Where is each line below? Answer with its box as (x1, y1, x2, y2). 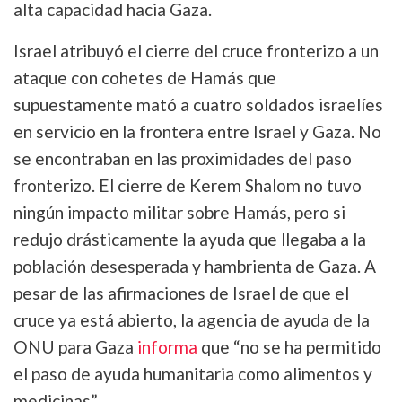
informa (137, 336, 197, 358)
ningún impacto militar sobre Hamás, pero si (13, 202, 345, 223)
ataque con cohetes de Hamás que (13, 67, 276, 89)
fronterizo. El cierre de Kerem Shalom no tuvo (13, 175, 362, 197)
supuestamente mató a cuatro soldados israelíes (13, 94, 383, 116)
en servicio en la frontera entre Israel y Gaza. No (13, 121, 381, 143)
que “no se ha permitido (197, 336, 381, 358)
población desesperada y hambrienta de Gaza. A (13, 256, 376, 277)
